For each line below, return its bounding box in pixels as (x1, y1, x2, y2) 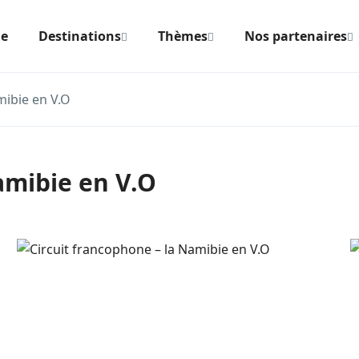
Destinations (38, 27, 121, 45)
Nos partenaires (244, 27, 347, 45)
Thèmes (157, 27, 208, 45)
